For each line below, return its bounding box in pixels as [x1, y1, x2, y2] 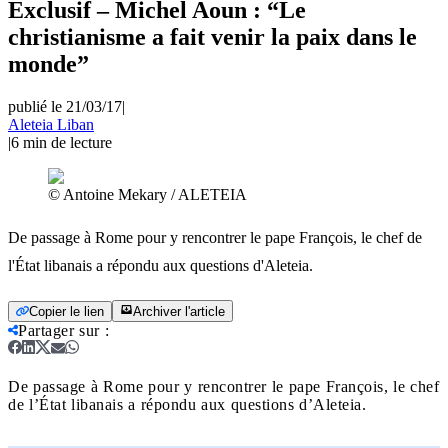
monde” [8, 50, 89, 77]
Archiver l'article [133, 303, 225, 319]
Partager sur [18, 321, 100, 339]
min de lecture [23, 133, 112, 151]
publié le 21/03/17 [8, 97, 122, 115]
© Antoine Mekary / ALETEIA [48, 185, 247, 203]
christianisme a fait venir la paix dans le [8, 23, 417, 50]
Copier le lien [29, 303, 104, 319]
